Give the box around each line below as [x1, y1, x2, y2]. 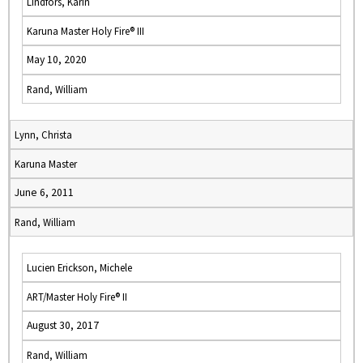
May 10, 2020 [27, 53, 87, 66]
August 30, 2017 [27, 318, 99, 332]
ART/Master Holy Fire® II [27, 290, 127, 303]
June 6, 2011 [15, 186, 74, 199]
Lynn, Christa [15, 128, 72, 141]
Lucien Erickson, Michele [27, 261, 132, 274]
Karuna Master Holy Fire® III [27, 24, 144, 37]
